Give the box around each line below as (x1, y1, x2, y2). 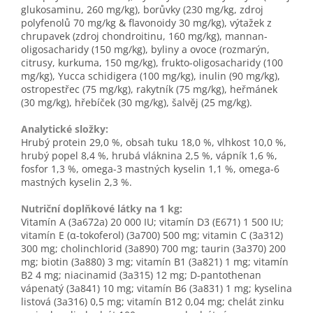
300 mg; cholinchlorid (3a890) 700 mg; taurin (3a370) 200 (21, 242, 286, 256)
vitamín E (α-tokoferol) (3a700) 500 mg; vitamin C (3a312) (21, 228, 283, 242)
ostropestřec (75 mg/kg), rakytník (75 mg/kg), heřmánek (21, 82, 277, 96)
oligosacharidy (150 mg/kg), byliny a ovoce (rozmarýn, (21, 43, 270, 57)
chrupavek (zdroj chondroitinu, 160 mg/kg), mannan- (21, 29, 268, 43)
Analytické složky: (21, 122, 108, 136)
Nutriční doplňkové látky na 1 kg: (21, 202, 182, 216)
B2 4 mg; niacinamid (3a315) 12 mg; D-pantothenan (21, 268, 261, 282)
